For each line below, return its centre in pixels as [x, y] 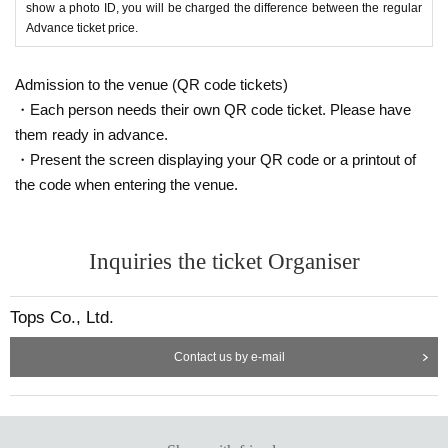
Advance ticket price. [82, 27]
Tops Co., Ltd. [62, 317]
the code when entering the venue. [126, 184]
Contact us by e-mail [229, 356]
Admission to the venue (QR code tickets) [151, 84]
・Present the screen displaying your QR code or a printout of [215, 159]
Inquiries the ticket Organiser [224, 261]
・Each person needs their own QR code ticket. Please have [213, 109]
